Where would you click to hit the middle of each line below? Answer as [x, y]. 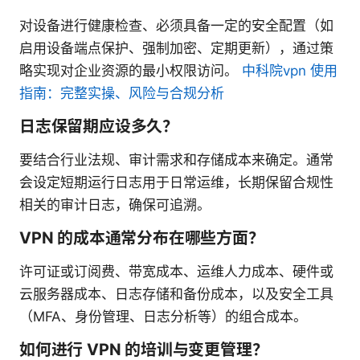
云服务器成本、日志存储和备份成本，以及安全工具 [176, 295]
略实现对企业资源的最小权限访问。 [131, 71]
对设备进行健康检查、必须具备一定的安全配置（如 [176, 26]
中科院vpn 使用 [290, 71]
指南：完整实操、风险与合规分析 [122, 94]
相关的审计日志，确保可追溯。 [115, 205]
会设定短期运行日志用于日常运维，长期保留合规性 [176, 183]
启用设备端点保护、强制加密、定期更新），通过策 [176, 49]
